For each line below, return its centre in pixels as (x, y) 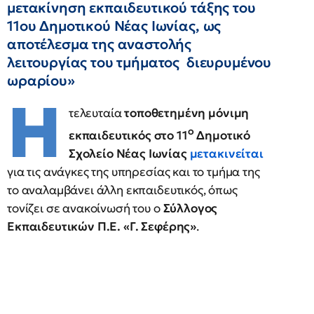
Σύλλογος (190, 208)
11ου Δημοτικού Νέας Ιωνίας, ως (114, 26)
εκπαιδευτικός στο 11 (128, 135)
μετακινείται (226, 153)
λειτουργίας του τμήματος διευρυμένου (139, 62)
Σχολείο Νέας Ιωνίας (128, 153)
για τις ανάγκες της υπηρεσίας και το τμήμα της (134, 171)
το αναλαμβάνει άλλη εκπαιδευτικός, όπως (122, 190)
